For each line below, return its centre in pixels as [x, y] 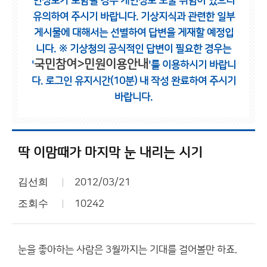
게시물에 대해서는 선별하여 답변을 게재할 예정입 [133, 33]
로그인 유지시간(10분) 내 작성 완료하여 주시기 [140, 81]
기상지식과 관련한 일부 [187, 17]
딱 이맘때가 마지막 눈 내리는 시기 [110, 153]
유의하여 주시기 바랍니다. [86, 17]
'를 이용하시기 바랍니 [192, 65]
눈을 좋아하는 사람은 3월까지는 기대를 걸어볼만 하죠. [128, 250]
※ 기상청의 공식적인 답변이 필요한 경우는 [145, 49]
